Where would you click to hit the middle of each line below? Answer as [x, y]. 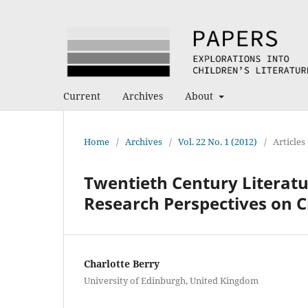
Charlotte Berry [122, 263]
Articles [289, 141]
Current [82, 96]
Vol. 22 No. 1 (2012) [218, 141]
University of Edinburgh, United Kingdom [171, 280]
